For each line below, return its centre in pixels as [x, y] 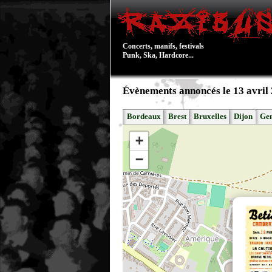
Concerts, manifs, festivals [163, 46]
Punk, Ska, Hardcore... [158, 55]
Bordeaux [144, 117]
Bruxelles [210, 117]
